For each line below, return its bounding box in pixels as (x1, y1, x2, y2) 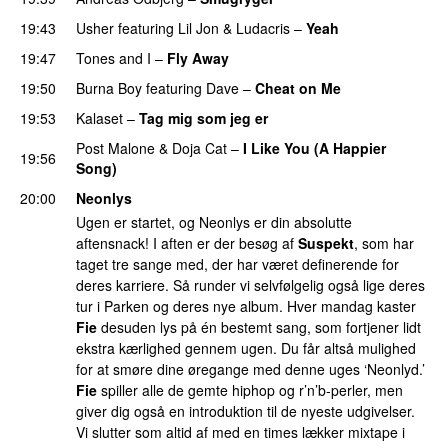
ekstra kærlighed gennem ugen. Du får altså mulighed (76, 338, 416, 359)
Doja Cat (172, 137, 227, 158)
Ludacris (236, 17, 290, 38)
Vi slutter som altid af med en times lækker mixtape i (76, 422, 405, 443)
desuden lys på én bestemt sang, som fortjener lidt (97, 317, 421, 338)
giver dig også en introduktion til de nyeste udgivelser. (76, 401, 415, 422)
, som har (354, 233, 414, 254)
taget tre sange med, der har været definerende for (76, 254, 399, 275)
